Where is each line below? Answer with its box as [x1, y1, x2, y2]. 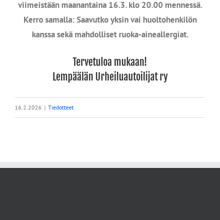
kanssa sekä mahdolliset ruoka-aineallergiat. [31, 29, 189, 40]
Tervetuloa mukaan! [73, 55, 147, 68]
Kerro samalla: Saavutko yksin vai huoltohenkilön [23, 14, 197, 25]
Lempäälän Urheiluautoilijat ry [52, 70, 168, 83]
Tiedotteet [48, 104, 74, 111]
